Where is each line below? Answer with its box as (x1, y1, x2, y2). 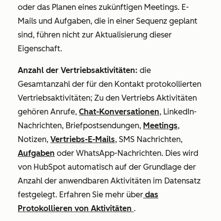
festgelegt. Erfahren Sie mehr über (18, 190, 143, 199)
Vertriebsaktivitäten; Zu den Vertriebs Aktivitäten (18, 93, 197, 103)
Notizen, (18, 135, 50, 144)
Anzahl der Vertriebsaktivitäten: (18, 66, 138, 75)
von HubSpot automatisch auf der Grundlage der (18, 162, 196, 172)
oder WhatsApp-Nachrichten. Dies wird (55, 148, 198, 158)
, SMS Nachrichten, (115, 135, 183, 144)
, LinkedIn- (159, 107, 197, 116)
